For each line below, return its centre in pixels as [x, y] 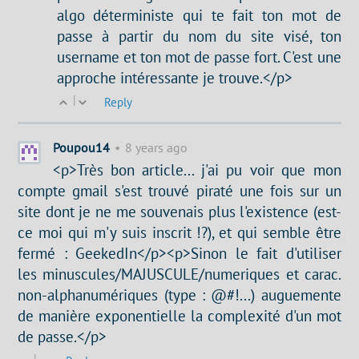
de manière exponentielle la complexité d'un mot [179, 316]
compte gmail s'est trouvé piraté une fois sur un [179, 191]
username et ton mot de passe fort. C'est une [199, 57]
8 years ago [156, 148]
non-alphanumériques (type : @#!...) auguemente [179, 295]
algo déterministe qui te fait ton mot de [199, 15]
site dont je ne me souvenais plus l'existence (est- [179, 212]
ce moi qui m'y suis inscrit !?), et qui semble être [179, 232]
